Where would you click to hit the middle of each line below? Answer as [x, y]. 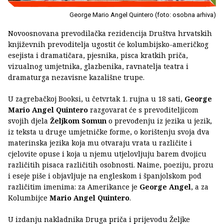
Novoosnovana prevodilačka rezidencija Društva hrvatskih [110, 33]
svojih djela [29, 121]
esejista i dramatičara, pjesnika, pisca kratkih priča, [98, 55]
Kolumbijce [29, 198]
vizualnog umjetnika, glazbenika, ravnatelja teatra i [98, 66]
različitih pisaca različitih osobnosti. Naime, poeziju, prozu [111, 165]
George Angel [165, 187]
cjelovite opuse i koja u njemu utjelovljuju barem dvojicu [107, 154]
